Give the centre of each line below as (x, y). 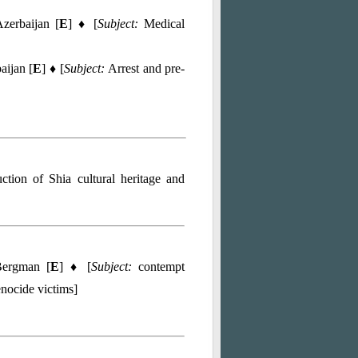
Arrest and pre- (147, 68)
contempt (158, 267)
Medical (165, 24)
